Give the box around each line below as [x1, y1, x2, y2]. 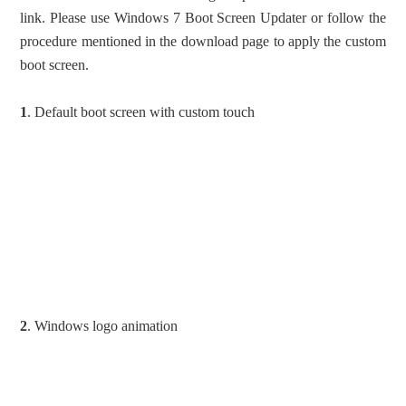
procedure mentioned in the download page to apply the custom [20, 34, 386, 50]
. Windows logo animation [27, 318, 179, 334]
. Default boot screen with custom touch [27, 104, 256, 121]
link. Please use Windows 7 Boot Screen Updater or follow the [20, 10, 386, 26]
